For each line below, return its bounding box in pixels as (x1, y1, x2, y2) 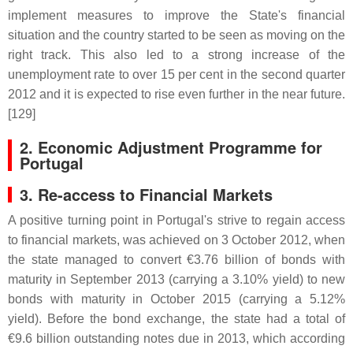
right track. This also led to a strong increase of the (8, 47, 345, 61)
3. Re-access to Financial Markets (20, 182, 273, 206)
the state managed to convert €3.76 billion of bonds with (8, 252, 345, 266)
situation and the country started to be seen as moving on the (8, 28, 345, 42)
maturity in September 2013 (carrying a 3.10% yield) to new (8, 272, 345, 286)
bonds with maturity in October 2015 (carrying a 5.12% (8, 292, 345, 306)
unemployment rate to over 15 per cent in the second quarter (8, 67, 345, 81)
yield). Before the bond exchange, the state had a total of (8, 311, 345, 325)
